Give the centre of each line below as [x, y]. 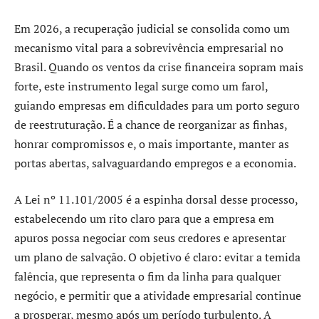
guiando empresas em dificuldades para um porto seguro [157, 105]
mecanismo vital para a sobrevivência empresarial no [149, 47]
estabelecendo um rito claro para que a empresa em [144, 219]
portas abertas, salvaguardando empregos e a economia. [155, 163]
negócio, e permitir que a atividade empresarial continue [158, 296]
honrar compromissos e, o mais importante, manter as [152, 143]
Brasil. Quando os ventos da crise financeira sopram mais [159, 67]
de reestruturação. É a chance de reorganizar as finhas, [151, 124]
